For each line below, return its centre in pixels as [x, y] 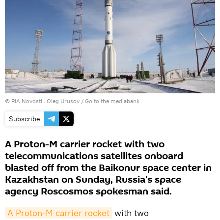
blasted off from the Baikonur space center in [108, 168]
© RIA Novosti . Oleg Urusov [42, 101]
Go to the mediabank [112, 101]
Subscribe [25, 119]
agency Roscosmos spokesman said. [88, 192]
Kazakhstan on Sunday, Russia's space [93, 180]
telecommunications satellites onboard [94, 156]
